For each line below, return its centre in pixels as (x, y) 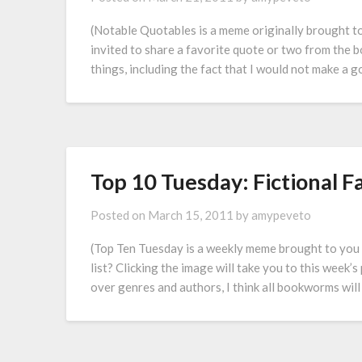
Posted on (119, 215)
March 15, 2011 (191, 215)
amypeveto (281, 215)
